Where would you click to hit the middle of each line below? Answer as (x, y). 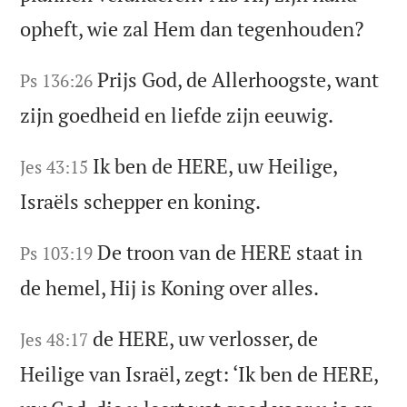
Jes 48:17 (55, 339)
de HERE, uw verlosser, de (206, 338)
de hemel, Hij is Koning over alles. (170, 287)
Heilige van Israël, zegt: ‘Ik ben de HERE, (199, 373)
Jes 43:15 (55, 166)
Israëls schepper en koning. (141, 201)
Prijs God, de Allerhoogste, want (238, 80)
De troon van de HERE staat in (230, 252)
